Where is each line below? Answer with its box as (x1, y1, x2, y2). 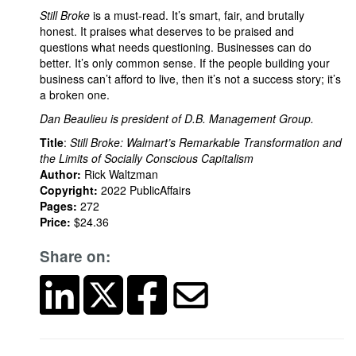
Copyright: (40, 182, 98, 198)
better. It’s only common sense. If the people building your (40, 55, 330, 71)
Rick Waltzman (81, 166, 158, 182)
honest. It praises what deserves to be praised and (40, 23, 294, 39)
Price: (40, 214, 71, 230)
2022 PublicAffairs (98, 182, 191, 198)
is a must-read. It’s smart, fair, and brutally (90, 7, 304, 23)
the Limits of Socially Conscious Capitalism (40, 150, 253, 166)
